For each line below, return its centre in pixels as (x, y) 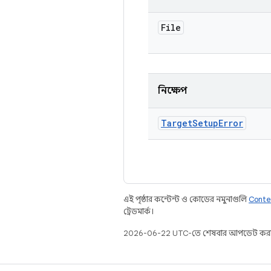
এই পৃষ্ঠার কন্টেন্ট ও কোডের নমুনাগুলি (186, 199)
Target (177, 123)
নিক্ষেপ (172, 91)
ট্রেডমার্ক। (139, 211)
